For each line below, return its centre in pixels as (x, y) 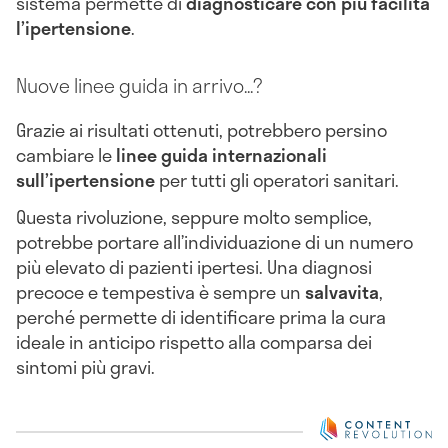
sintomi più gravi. (87, 367)
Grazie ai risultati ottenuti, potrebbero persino (201, 129)
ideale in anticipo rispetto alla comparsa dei (194, 342)
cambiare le (66, 154)
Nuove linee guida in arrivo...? (139, 85)
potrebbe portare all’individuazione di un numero (214, 242)
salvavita (342, 292)
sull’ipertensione (87, 179)
